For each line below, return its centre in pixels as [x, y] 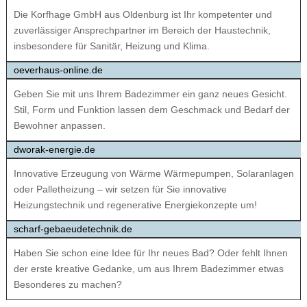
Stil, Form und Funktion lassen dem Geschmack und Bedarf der [151, 110]
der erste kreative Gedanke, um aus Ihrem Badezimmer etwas [148, 269]
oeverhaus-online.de [58, 70]
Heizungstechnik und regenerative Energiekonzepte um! [135, 205]
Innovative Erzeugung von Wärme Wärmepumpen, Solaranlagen [153, 174]
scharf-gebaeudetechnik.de [73, 229]
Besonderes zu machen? [67, 285]
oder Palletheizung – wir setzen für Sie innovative [120, 189]
